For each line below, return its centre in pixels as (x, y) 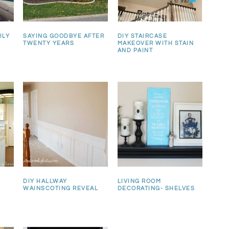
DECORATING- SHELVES (156, 189)
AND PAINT (135, 51)
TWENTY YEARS (49, 43)
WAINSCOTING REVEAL (61, 189)
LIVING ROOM (139, 181)
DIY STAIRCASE (142, 36)
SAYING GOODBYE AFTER (64, 36)
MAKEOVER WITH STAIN (156, 43)
